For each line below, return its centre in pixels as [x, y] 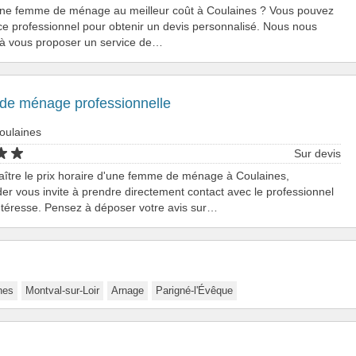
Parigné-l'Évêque [194, 290]
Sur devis [317, 154]
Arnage [128, 290]
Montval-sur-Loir [62, 290]
